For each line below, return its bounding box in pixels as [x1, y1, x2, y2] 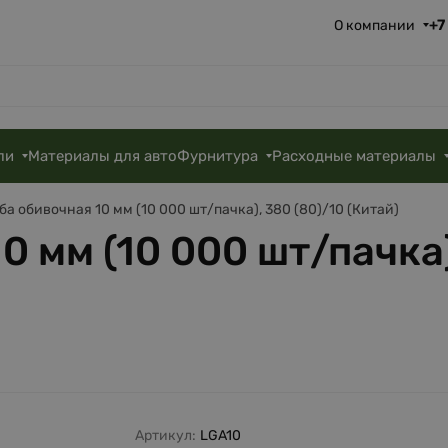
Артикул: [135, 427, 197, 445]
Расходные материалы [272, 147, 437, 165]
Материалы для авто [28, 147, 178, 165]
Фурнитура [177, 147, 259, 165]
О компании [333, 16, 415, 34]
